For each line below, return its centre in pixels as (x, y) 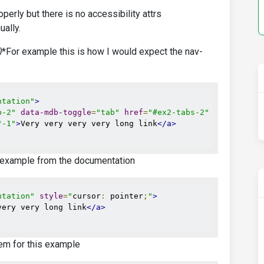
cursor (87, 196)
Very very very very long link (89, 123)
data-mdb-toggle (56, 112)
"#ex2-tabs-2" (179, 112)
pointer (124, 196)
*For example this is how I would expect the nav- (102, 52)
